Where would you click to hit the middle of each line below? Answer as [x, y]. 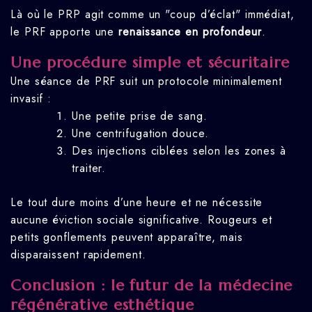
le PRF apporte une [65, 31]
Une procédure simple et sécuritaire [150, 63]
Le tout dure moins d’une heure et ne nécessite [137, 203]
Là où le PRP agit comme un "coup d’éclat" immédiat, [153, 14]
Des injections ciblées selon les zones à [179, 151]
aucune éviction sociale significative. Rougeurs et [141, 220]
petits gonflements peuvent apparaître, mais [127, 237]
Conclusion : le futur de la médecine [152, 286]
